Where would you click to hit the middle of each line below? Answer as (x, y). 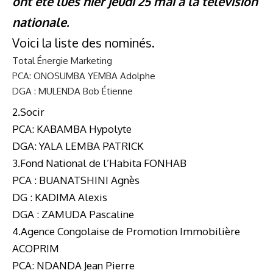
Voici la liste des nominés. (83, 43)
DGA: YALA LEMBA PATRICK (78, 146)
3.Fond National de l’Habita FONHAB (99, 163)
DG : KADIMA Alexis (60, 197)
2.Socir (28, 112)
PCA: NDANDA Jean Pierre (73, 265)
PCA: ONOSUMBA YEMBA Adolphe (84, 76)
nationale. (41, 22)
